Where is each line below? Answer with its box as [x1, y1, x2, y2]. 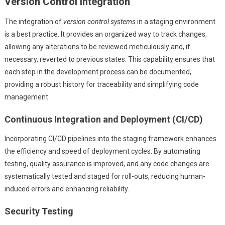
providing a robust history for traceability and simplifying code [4, 80, 199, 89]
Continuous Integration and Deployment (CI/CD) [4, 114, 203, 125]
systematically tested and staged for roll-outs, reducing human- [4, 172, 205, 181]
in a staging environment [135, 18, 215, 26]
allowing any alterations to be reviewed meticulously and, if [4, 43, 190, 51]
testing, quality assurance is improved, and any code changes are [4, 160, 209, 168]
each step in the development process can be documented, [4, 68, 191, 76]
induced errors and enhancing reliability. [4, 185, 129, 193]
